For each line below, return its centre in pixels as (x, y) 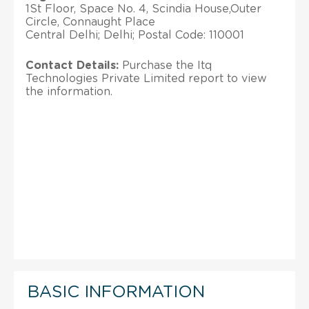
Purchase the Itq (165, 65)
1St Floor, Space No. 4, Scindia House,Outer (143, 9)
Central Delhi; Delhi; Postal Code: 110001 (135, 35)
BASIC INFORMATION (116, 292)
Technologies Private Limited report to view (146, 78)
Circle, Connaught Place (90, 22)
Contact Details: (72, 65)
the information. (69, 91)
